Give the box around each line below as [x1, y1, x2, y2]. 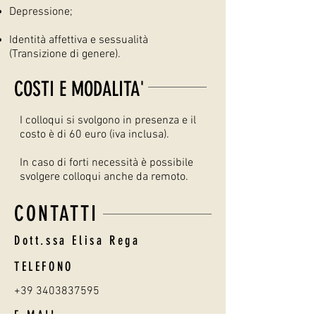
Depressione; [9, 5, 73, 19]
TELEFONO [14, 259, 73, 274]
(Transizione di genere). [9, 47, 121, 61]
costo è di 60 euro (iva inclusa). [20, 128, 169, 142]
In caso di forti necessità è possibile [20, 156, 193, 170]
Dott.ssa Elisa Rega [14, 233, 140, 248]
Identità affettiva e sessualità [9, 33, 148, 47]
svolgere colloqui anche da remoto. [20, 170, 188, 184]
